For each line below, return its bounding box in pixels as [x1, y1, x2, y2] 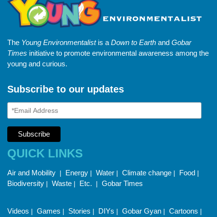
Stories [68, 207, 91, 216]
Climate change [122, 169, 171, 177]
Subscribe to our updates [7, 84, 124, 95]
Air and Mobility [7, 169, 58, 177]
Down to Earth [111, 38, 156, 47]
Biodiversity [7, 179, 44, 188]
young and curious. [7, 60, 67, 68]
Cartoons [169, 207, 198, 216]
